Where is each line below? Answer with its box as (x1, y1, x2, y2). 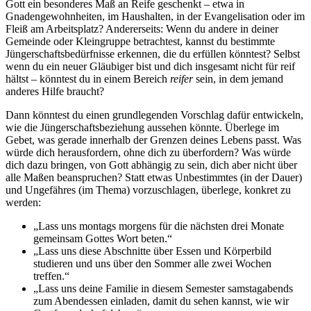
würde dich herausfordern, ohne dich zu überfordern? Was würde (6, 146, 291, 159)
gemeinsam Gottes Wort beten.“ (33, 233, 172, 245)
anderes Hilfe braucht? (6, 85, 104, 98)
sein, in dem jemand (193, 73, 283, 85)
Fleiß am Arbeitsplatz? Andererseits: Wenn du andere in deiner (6, 23, 278, 35)
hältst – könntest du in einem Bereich (6, 73, 170, 85)
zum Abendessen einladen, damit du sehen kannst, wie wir (33, 295, 289, 308)
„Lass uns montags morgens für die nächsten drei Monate (33, 220, 284, 233)
